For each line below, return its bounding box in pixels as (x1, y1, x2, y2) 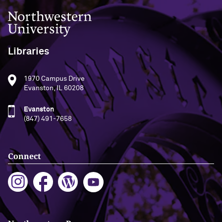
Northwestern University (7, 11, 88, 18)
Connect (8, 150, 41, 162)
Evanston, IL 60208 (24, 84, 84, 92)
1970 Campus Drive (24, 75, 85, 82)
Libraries (8, 46, 49, 56)
